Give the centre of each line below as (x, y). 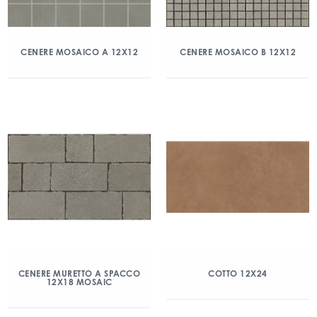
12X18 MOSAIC (79, 282)
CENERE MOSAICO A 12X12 (79, 52)
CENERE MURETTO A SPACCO (79, 273)
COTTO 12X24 (238, 273)
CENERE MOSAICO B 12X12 (238, 52)
